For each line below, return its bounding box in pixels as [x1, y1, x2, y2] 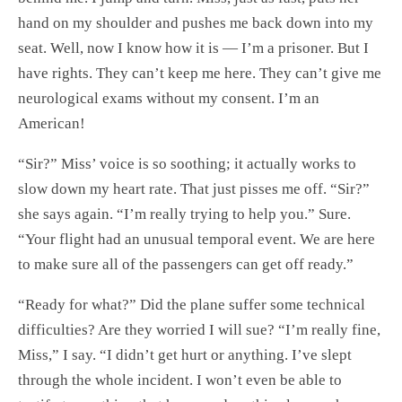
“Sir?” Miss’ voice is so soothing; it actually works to [18, 155, 356, 173]
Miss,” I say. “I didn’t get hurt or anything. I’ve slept [18, 345, 352, 363]
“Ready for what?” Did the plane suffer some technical [18, 295, 365, 313]
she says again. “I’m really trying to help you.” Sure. [18, 205, 351, 223]
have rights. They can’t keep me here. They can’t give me [18, 65, 381, 83]
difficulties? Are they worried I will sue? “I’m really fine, [18, 320, 380, 338]
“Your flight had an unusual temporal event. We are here [18, 231, 375, 249]
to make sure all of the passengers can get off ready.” [18, 256, 354, 274]
